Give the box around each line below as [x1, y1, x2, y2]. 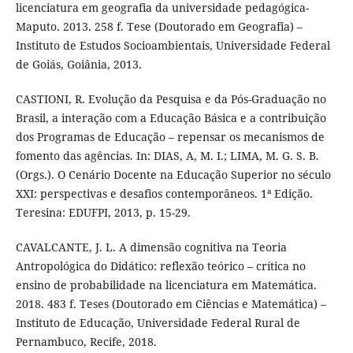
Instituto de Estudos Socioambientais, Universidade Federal [15, 37, 330, 53]
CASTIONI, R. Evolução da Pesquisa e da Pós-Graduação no [15, 91, 326, 106]
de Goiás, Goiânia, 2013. [15, 56, 142, 72]
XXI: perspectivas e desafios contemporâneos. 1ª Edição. [15, 185, 313, 201]
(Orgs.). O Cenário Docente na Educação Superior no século [15, 166, 331, 182]
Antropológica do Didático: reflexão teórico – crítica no [15, 258, 306, 273]
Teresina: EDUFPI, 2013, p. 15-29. [15, 204, 191, 220]
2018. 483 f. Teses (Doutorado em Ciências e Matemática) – [15, 295, 326, 311]
